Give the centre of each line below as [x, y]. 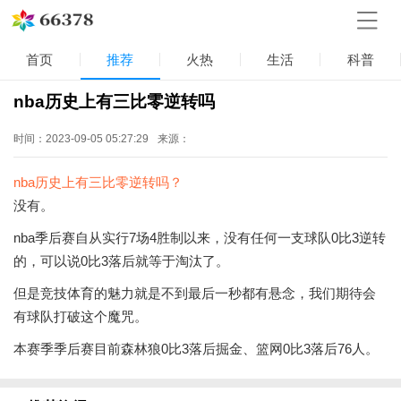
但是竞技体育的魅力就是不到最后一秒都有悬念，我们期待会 [195, 293]
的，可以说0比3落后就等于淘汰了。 [121, 260]
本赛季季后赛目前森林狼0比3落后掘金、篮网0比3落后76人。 [196, 348]
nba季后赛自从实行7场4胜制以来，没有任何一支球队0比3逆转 [200, 237]
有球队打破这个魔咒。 [81, 316]
